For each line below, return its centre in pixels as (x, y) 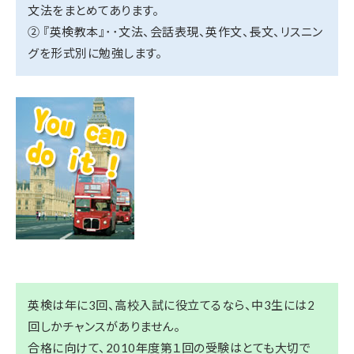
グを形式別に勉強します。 (95, 53)
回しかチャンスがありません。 (104, 326)
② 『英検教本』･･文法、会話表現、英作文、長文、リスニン (175, 32)
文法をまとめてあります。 (93, 10)
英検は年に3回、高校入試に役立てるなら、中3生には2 (171, 305)
